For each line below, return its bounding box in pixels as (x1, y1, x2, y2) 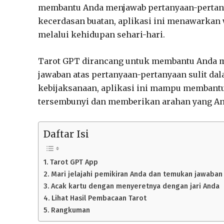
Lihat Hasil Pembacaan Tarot (51, 193, 146, 202)
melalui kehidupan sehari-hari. (38, 29, 165, 39)
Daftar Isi (43, 127, 89, 140)
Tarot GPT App (49, 157, 98, 166)
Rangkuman (50, 205, 90, 214)
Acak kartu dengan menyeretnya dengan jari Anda (50, 181, 219, 190)
